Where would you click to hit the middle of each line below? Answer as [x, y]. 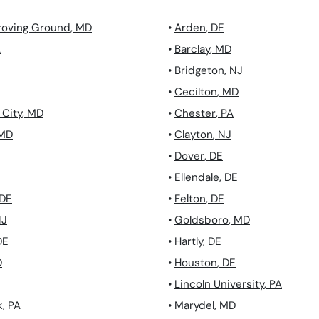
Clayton [194, 135]
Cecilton [196, 92]
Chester [195, 114]
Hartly [189, 242]
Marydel [194, 306]
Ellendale [197, 178]
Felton [190, 199]
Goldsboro [202, 220]
